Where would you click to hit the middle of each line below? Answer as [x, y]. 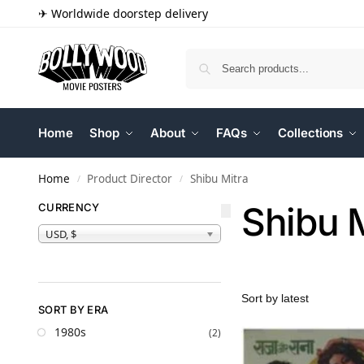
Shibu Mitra [219, 179]
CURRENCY [69, 207]
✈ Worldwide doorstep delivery [123, 13]
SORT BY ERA [74, 309]
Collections [311, 133]
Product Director [130, 179]
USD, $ [61, 234]
